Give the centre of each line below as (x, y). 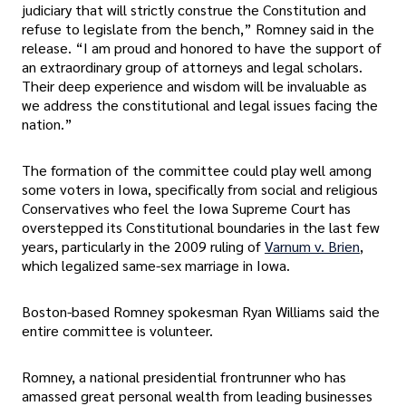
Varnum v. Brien (312, 246)
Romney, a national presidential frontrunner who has (184, 377)
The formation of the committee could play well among (197, 170)
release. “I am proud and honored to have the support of (202, 47)
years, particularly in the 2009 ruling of (143, 246)
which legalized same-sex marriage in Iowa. (156, 266)
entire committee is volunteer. (117, 331)
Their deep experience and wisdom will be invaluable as (194, 85)
